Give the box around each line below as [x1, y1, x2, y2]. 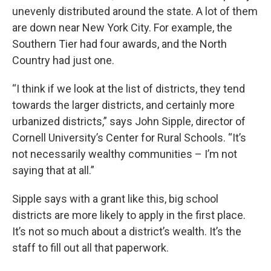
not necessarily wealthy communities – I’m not [12, 148, 237, 161]
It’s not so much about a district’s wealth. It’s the [12, 225, 241, 238]
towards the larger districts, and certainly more [12, 99, 235, 112]
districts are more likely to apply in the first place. [12, 209, 246, 222]
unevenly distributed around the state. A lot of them [12, 5, 258, 18]
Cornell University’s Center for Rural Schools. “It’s [12, 131, 246, 145]
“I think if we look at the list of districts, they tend [12, 82, 245, 96]
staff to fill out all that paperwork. [12, 241, 169, 255]
